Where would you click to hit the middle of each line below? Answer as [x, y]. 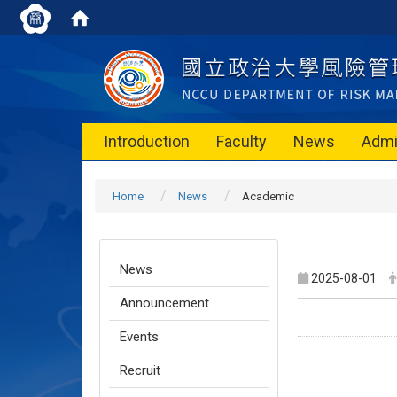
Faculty [241, 141]
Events [139, 337]
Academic [268, 196]
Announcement [164, 303]
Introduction [147, 141]
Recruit [140, 370]
